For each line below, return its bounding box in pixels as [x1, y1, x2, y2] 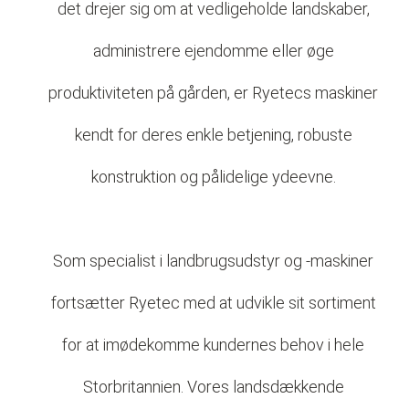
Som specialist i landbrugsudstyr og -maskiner [53, 251, 373, 270]
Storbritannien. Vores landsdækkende [82, 377, 344, 396]
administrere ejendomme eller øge [92, 41, 334, 60]
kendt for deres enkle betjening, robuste [74, 125, 352, 144]
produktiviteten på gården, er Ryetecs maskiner [48, 83, 378, 102]
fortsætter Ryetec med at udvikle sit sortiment [50, 293, 376, 312]
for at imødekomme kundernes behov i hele [62, 335, 364, 354]
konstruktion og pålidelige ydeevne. [90, 167, 336, 186]
